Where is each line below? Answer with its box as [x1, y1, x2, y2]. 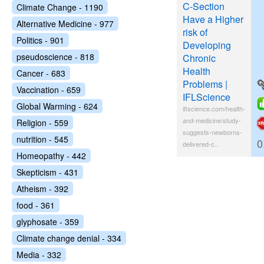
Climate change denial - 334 [16, 232, 121, 244]
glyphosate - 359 [16, 216, 79, 227]
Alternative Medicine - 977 [16, 18, 114, 29]
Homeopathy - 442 [16, 150, 86, 161]
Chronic [183, 51, 216, 65]
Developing [183, 38, 231, 52]
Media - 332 [16, 249, 61, 260]
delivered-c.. [183, 139, 218, 148]
